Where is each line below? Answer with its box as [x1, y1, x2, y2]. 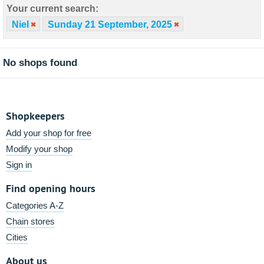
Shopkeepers [6, 109, 65, 123]
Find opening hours [6, 181, 95, 195]
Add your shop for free [6, 128, 91, 138]
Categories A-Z [6, 200, 64, 210]
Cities [6, 232, 28, 242]
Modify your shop [6, 144, 72, 154]
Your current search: [6, 4, 98, 14]
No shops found [3, 57, 77, 68]
